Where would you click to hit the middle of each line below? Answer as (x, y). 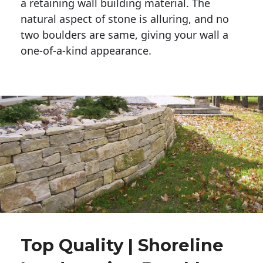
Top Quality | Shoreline (122, 245)
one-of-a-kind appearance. (87, 50)
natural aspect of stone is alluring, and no (125, 18)
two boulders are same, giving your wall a (124, 34)
